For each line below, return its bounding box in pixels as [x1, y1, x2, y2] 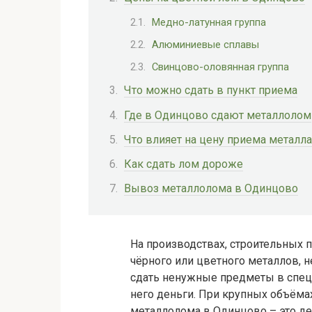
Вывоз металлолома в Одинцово [124, 182, 298, 196]
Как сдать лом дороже [124, 157, 243, 171]
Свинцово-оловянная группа [152, 61, 289, 74]
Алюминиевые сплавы [152, 38, 259, 51]
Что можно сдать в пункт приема [124, 84, 297, 97]
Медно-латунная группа [152, 15, 266, 29]
